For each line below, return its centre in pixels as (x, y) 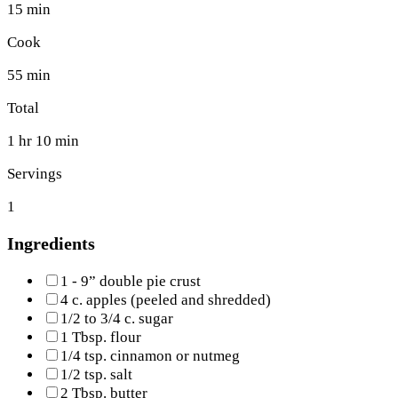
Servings (35, 174)
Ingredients (51, 244)
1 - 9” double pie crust (131, 282)
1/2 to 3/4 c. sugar (117, 319)
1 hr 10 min (43, 141)
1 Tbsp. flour (101, 338)
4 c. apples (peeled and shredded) (166, 300)
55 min (29, 76)
